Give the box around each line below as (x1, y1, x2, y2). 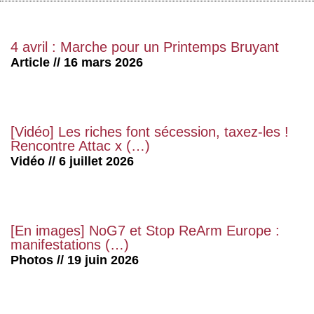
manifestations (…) (11, 237, 129, 253)
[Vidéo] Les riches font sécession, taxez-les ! (11, 124, 289, 140)
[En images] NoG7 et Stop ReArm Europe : (11, 223, 280, 239)
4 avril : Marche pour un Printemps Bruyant (11, 39, 279, 55)
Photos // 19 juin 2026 (11, 253, 139, 268)
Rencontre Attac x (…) (11, 138, 150, 154)
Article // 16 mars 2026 (11, 55, 143, 70)
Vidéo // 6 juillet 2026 (11, 154, 134, 169)
